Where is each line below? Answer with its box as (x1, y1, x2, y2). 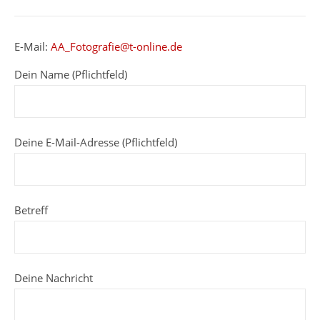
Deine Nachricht (14, 271, 93, 285)
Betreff (14, 203, 48, 217)
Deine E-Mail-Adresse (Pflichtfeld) (14, 135, 177, 149)
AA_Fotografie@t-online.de (51, 39, 182, 54)
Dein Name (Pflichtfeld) (14, 67, 127, 81)
